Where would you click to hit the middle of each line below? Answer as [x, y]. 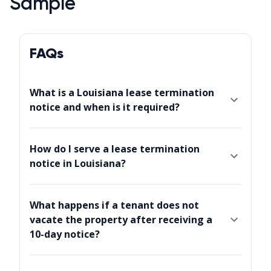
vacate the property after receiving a [121, 220]
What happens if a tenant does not [114, 205]
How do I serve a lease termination [115, 149]
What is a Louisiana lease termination [122, 93]
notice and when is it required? [105, 107]
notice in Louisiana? [78, 164]
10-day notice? [65, 234]
